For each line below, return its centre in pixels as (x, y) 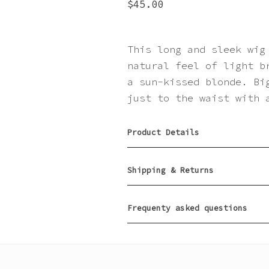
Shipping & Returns (171, 170)
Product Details (163, 132)
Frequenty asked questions (187, 208)
